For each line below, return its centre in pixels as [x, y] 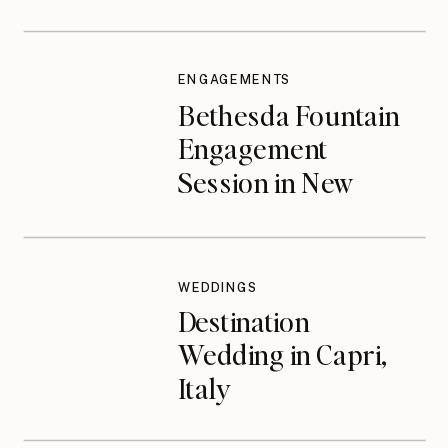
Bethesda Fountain [288, 114]
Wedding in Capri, [282, 354]
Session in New [266, 182]
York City [232, 215]
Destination [243, 320]
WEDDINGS [217, 287]
